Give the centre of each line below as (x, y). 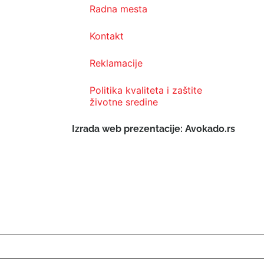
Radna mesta (118, 9)
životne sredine (124, 102)
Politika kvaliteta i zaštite (146, 90)
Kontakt (107, 36)
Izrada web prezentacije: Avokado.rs (154, 129)
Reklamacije (116, 63)
